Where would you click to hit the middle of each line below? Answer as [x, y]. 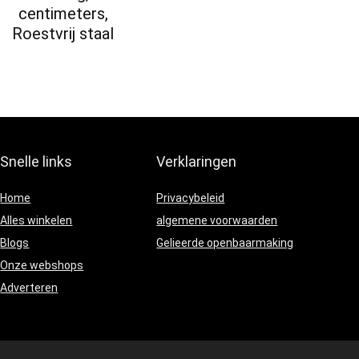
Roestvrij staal [63, 34]
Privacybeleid [191, 198]
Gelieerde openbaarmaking [225, 243]
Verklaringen [197, 162]
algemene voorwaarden [217, 221]
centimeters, [63, 14]
